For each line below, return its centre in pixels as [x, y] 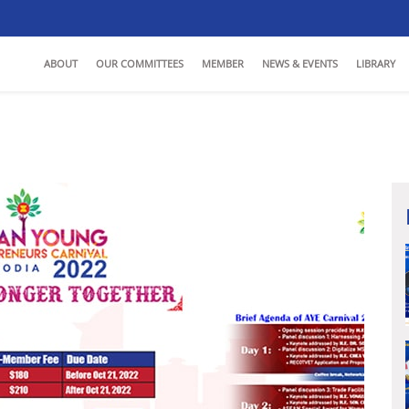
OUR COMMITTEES [140, 63]
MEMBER [223, 63]
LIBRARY [376, 63]
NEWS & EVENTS [300, 63]
